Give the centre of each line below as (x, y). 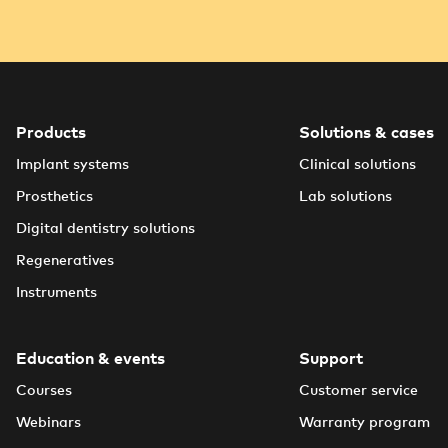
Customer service (358, 391)
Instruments (56, 293)
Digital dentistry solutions (105, 229)
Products (50, 133)
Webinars (48, 423)
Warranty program (364, 423)
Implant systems (72, 165)
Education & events (90, 359)
